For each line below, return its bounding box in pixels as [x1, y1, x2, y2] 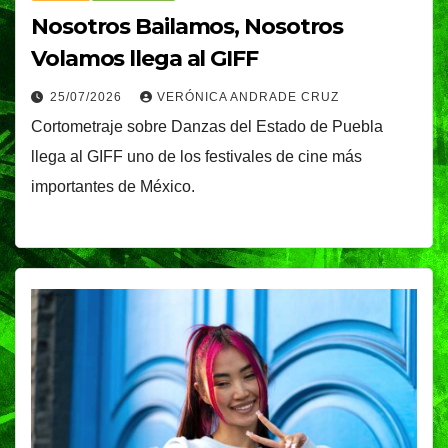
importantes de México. [31, 177, 195, 195]
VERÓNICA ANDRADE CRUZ [157, 89, 339, 104]
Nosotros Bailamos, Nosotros [31, 12, 344, 40]
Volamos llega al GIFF [31, 44, 258, 72]
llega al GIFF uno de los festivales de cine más [31, 147, 362, 165]
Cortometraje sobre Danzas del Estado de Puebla [31, 117, 383, 135]
